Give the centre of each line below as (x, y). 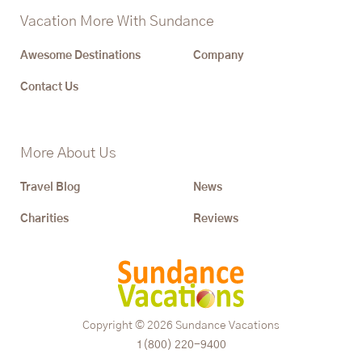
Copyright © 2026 (128, 326)
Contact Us (49, 88)
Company (219, 56)
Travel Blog (50, 188)
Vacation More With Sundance (117, 22)
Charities (44, 219)
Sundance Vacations (227, 326)
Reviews (216, 219)
